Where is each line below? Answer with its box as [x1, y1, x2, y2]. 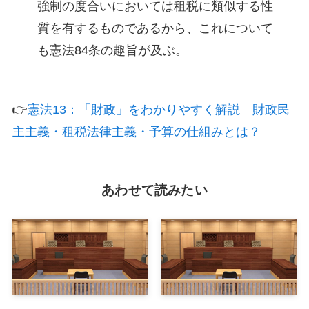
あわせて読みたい [101, 183, 208, 198]
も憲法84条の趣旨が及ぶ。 [37, 43, 188, 58]
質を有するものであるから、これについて [37, 21, 273, 36]
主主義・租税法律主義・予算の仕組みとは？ [12, 124, 261, 139]
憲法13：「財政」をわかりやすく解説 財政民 [27, 102, 290, 117]
